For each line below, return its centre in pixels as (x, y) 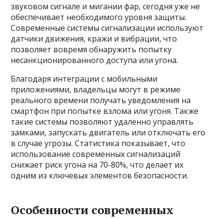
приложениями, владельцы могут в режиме (96, 89)
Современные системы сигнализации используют (107, 28)
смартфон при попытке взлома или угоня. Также (105, 111)
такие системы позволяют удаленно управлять (102, 122)
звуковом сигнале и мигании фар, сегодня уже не (106, 6)
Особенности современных (92, 210)
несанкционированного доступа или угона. (95, 60)
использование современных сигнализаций (96, 154)
